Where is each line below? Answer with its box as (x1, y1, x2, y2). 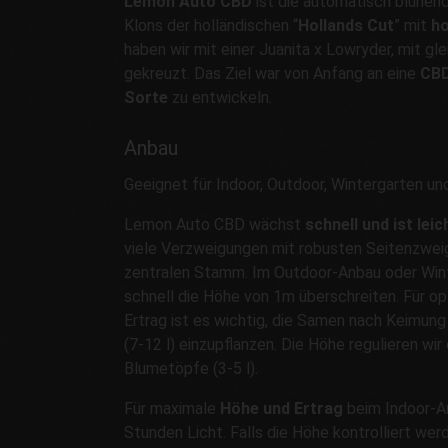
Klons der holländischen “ (124, 15, 298, 35)
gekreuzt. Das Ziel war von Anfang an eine (124, 63, 420, 83)
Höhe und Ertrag (220, 398, 343, 418)
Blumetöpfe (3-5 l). (124, 358, 258, 378)
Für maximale (124, 398, 220, 418)
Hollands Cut (298, 15, 394, 35)
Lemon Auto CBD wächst (124, 214, 305, 234)
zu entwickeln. (168, 87, 272, 107)
